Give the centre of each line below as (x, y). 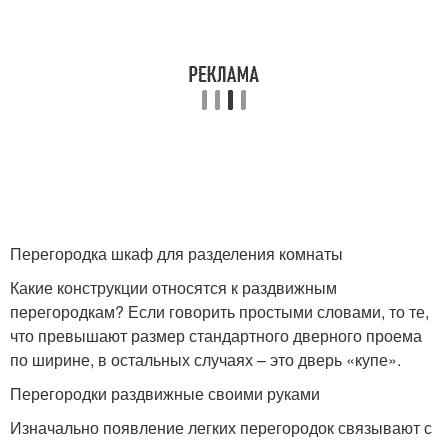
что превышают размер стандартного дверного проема (216, 336)
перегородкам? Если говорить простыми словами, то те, (219, 312)
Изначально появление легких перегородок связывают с (221, 428)
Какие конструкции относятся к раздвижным (173, 288)
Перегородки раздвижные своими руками (165, 394)
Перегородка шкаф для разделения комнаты (176, 254)
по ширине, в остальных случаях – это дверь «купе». (205, 360)
